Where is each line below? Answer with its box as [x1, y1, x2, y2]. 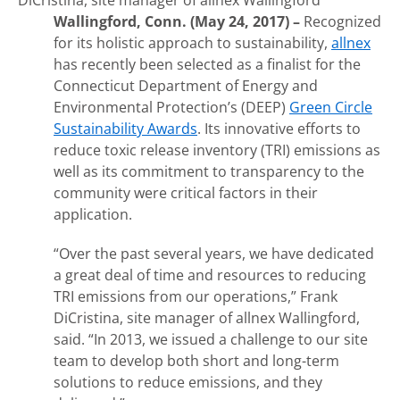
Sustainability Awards [54, 119, 197, 138]
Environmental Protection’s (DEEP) [54, 97, 289, 117]
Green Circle [289, 97, 372, 117]
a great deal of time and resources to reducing [54, 265, 366, 285]
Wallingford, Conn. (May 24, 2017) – [54, 12, 304, 31]
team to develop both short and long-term [54, 351, 339, 371]
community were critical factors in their [54, 183, 318, 203]
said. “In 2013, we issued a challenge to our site [54, 329, 368, 349]
